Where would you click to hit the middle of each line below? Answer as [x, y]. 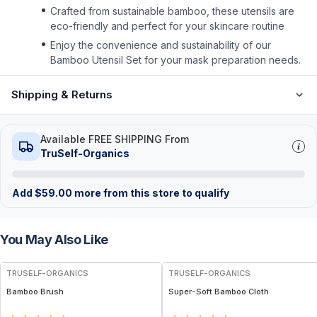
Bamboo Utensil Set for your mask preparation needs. [175, 60]
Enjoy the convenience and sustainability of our [161, 45]
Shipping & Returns [62, 94]
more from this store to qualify [151, 193]
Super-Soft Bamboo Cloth [219, 292]
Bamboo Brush [35, 292]
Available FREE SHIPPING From [115, 139]
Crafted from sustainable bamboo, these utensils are [172, 11]
